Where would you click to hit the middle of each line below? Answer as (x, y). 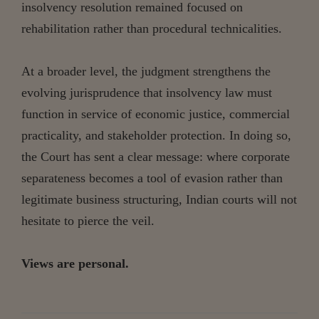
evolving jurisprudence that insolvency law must (147, 92)
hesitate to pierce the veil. (88, 220)
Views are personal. (75, 263)
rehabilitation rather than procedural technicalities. (152, 28)
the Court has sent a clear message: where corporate (156, 156)
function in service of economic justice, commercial (156, 114)
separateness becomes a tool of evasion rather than (152, 178)
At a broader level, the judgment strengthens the (146, 71)
